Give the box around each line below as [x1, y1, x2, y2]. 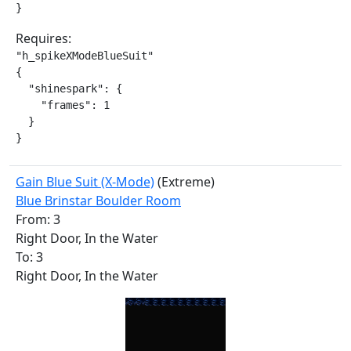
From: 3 [16, 211, 60, 228]
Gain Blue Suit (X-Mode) [16, 173, 154, 190]
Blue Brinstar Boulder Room [16, 192, 181, 209]
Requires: [16, 30, 71, 47]
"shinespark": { [16, 82, 122, 95]
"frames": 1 [16, 99, 110, 111]
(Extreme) [154, 173, 215, 190]
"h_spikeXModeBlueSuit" [16, 49, 154, 62]
